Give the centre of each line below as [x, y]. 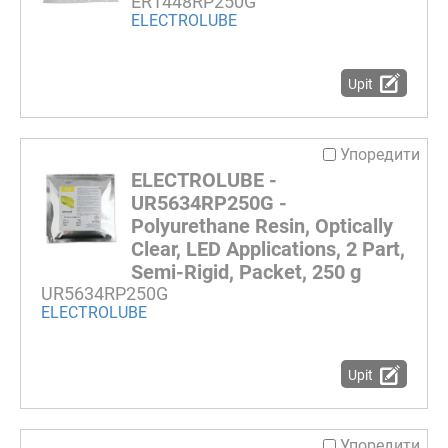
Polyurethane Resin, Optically [262, 225]
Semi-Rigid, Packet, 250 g [246, 271]
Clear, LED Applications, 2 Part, [268, 248]
